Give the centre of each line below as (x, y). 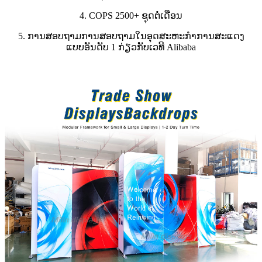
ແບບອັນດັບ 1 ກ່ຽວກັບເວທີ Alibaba (131, 47)
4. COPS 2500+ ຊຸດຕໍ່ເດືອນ (131, 16)
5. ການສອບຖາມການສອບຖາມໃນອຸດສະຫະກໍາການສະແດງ (131, 36)
